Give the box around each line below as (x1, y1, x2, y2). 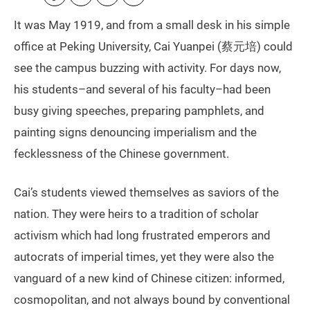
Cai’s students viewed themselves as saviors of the (14, 185, 279, 200)
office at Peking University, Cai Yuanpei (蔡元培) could (14, 39, 293, 54)
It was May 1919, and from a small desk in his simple (14, 18, 290, 33)
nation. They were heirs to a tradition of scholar (14, 207, 259, 221)
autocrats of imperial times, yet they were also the (14, 250, 274, 264)
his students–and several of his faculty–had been (14, 82, 271, 97)
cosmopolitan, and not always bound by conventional (14, 293, 290, 307)
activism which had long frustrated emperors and (14, 228, 271, 243)
